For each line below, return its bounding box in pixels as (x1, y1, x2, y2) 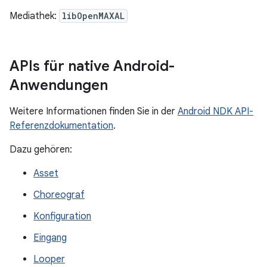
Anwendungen (10, 76, 108, 94)
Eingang (33, 232, 67, 244)
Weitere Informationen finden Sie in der (10, 105, 178, 117)
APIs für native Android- (10, 57, 175, 75)
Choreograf (33, 189, 85, 201)
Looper (33, 253, 65, 265)
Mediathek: (10, 10, 59, 22)
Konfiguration (33, 210, 91, 222)
